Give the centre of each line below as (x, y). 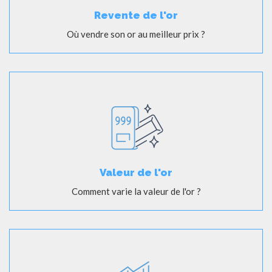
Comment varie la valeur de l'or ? (136, 191)
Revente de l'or (136, 15)
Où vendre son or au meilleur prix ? (136, 34)
